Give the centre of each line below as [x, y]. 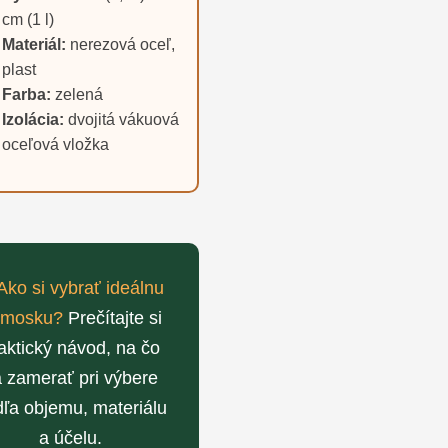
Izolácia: [33, 119]
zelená [77, 94]
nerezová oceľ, [120, 44]
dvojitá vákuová [121, 119]
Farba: [26, 94]
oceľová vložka [55, 144]
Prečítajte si [112, 317]
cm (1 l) [28, 19]
